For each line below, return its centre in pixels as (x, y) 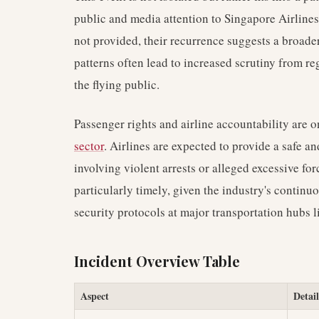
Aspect (95, 296)
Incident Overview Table (157, 261)
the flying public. (117, 84)
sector (89, 146)
